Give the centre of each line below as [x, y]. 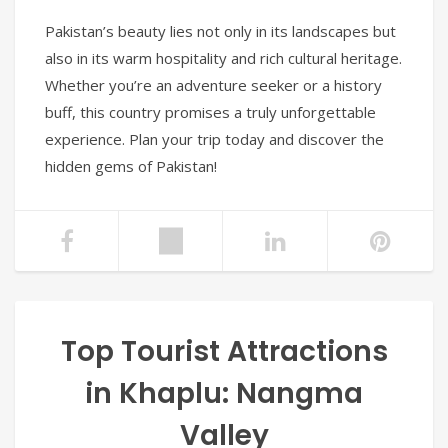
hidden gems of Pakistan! [131, 166]
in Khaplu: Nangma [224, 394]
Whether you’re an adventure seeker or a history [213, 85]
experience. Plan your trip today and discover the [214, 139]
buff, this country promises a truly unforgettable [210, 112]
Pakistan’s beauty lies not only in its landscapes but [220, 31]
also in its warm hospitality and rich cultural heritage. [223, 58]
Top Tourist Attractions [224, 352]
